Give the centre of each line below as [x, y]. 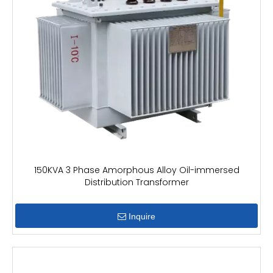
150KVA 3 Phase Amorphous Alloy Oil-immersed [136, 170]
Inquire [142, 216]
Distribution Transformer [136, 182]
